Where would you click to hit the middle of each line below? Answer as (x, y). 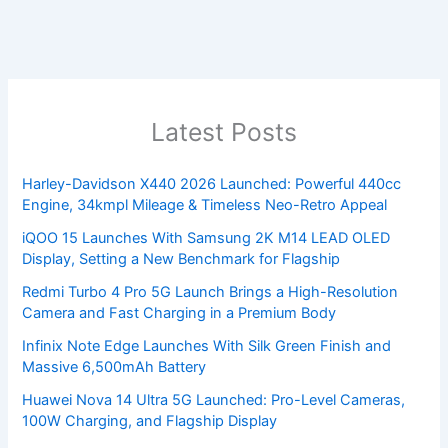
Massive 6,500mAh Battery (114, 367)
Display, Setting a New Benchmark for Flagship (181, 259)
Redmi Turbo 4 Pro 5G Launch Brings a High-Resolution (210, 292)
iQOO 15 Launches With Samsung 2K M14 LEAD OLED (206, 238)
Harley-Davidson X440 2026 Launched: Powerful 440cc (212, 184)
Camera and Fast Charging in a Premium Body (179, 313)
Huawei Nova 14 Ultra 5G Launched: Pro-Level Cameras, (214, 400)
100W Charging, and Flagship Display (150, 421)
